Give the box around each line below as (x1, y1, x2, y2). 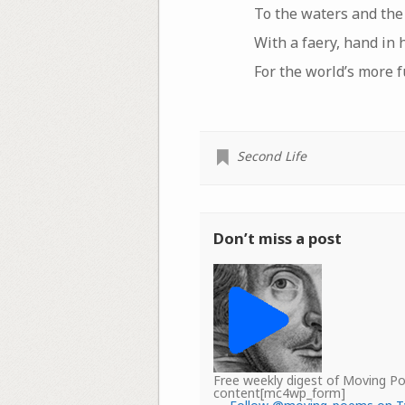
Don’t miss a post (212, 227, 342, 249)
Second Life (236, 146, 306, 165)
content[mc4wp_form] (212, 383, 345, 401)
